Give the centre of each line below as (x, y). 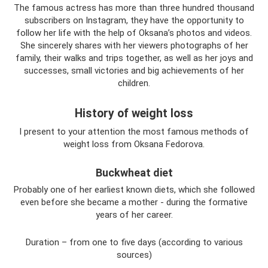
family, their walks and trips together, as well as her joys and (134, 58)
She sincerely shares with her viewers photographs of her (134, 45)
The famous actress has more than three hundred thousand (134, 7)
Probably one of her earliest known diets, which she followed (134, 189)
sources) (134, 255)
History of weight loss (134, 113)
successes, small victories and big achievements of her (134, 70)
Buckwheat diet (134, 172)
